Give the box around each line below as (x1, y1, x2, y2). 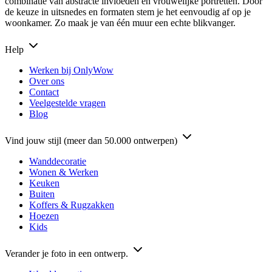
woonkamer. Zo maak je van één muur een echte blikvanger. (5, 18, 236, 29)
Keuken (29, 178, 59, 189)
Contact (29, 87, 59, 98)
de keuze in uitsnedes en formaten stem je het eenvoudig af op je (5, 7, 251, 18)
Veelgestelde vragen (29, 98, 106, 109)
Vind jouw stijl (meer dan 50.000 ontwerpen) (5, 135, 180, 146)
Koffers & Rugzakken (29, 200, 114, 211)
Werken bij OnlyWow (29, 65, 114, 76)
